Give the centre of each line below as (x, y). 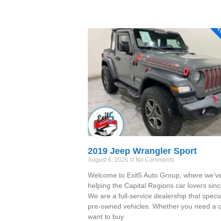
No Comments (154, 160)
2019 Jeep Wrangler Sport (142, 151)
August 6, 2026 (109, 160)
